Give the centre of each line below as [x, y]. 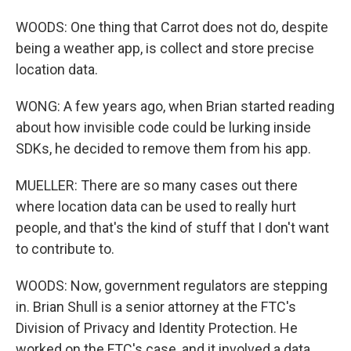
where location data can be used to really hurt [156, 206]
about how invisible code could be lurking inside [163, 127]
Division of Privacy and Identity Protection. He [157, 328]
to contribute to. [65, 249]
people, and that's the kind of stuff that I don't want [172, 228]
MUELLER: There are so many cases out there [157, 185]
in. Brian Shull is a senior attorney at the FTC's [156, 307]
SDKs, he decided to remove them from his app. [163, 148]
